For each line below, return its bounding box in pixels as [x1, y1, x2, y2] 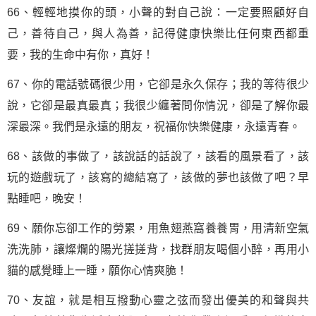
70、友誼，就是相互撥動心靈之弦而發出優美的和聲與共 [7, 294, 309, 306]
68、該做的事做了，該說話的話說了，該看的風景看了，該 [7, 150, 309, 162]
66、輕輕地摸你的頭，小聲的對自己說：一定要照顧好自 [7, 6, 309, 18]
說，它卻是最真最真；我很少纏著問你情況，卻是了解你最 [7, 99, 309, 111]
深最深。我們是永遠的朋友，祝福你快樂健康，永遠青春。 [7, 121, 300, 133]
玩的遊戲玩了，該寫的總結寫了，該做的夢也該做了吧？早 [7, 171, 309, 183]
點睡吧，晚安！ [7, 193, 86, 205]
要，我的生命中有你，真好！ [7, 49, 154, 61]
